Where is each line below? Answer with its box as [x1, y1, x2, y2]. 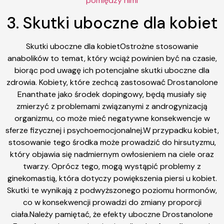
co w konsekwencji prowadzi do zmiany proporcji [22, 197, 201, 208]
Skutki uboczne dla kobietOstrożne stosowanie [25, 41, 198, 52]
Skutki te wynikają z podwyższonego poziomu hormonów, [7, 185, 217, 196]
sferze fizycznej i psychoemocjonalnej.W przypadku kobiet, [5, 125, 219, 136]
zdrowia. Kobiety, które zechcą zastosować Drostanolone [6, 77, 218, 88]
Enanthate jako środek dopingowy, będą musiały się [17, 89, 206, 100]
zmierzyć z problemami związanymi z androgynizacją [16, 101, 207, 112]
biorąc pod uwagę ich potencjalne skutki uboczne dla [14, 65, 209, 76]
